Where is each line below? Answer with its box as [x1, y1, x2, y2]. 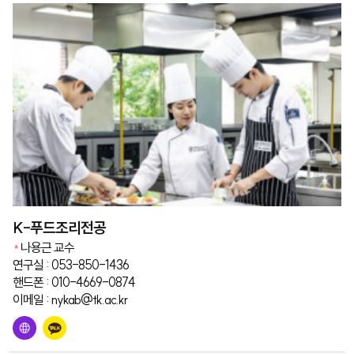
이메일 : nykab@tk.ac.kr [13, 291, 128, 307]
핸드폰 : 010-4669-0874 [13, 273, 136, 290]
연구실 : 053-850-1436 [13, 256, 130, 273]
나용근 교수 [21, 239, 75, 255]
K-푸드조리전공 [13, 217, 107, 237]
